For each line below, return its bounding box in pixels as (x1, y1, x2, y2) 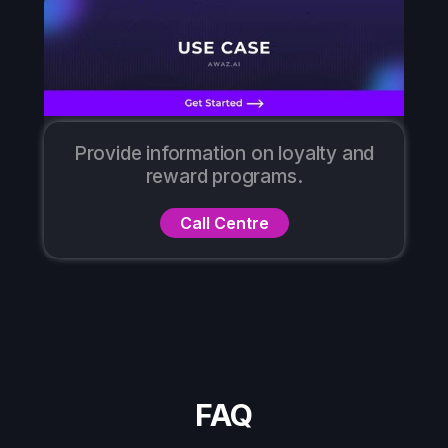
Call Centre (179, 213, 269, 234)
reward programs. (145, 165, 303, 189)
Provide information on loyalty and (73, 142, 375, 166)
